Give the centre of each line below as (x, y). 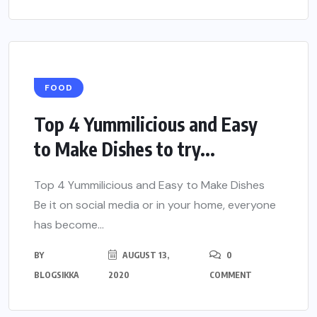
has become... (69, 225)
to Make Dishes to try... (125, 149)
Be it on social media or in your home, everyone (155, 205)
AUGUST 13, (145, 255)
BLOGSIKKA (57, 275)
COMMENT (230, 275)
